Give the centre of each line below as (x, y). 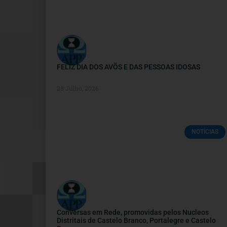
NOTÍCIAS (205, 132)
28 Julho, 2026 (78, 88)
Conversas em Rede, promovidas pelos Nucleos (133, 213)
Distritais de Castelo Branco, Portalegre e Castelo (136, 221)
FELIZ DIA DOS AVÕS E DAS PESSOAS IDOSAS (128, 67)
